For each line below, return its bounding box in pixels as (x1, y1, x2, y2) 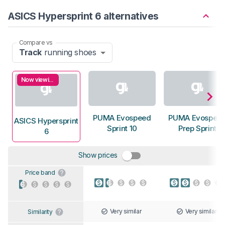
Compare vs (19, 38, 52, 46)
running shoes (42, 47, 96, 58)
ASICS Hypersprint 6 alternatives (8, 10, 159, 22)
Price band (25, 168, 55, 176)
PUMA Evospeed (93, 113, 151, 123)
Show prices (78, 150, 118, 159)
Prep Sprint (178, 124, 217, 134)
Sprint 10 (107, 124, 137, 134)
